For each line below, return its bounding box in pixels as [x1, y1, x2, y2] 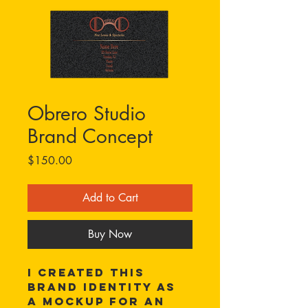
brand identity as [27, 280, 181, 294]
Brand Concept [27, 124, 153, 149]
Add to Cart [82, 190, 138, 206]
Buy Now [88, 227, 132, 242]
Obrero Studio [27, 101, 146, 126]
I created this [27, 265, 150, 280]
